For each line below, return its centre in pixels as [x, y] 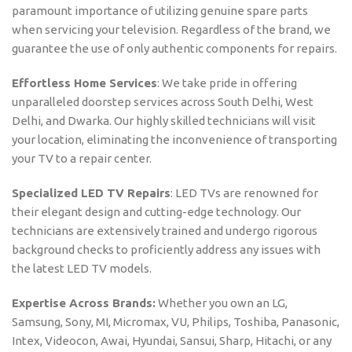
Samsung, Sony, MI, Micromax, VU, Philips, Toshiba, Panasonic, [176, 322]
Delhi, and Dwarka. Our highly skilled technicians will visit [164, 121]
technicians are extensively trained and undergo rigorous [165, 231]
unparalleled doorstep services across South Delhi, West [163, 102]
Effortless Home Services [84, 83]
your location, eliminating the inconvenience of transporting [174, 140]
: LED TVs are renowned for [244, 193]
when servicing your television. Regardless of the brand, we [171, 30]
